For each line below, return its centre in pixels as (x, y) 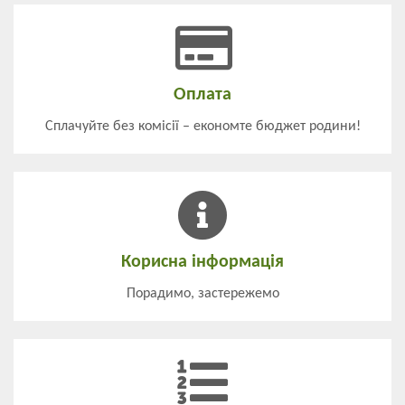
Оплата (202, 95)
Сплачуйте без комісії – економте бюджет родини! (202, 127)
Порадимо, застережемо (202, 294)
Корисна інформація (202, 263)
